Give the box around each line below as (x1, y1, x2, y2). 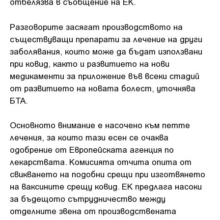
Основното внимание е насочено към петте (10, 120, 190, 130)
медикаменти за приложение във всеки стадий (10, 70, 199, 81)
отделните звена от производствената (10, 206, 176, 216)
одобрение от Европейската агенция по (10, 144, 174, 154)
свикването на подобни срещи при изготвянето (10, 169, 205, 179)
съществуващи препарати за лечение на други (10, 33, 202, 44)
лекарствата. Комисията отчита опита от (10, 157, 192, 166)
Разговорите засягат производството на (10, 21, 183, 31)
